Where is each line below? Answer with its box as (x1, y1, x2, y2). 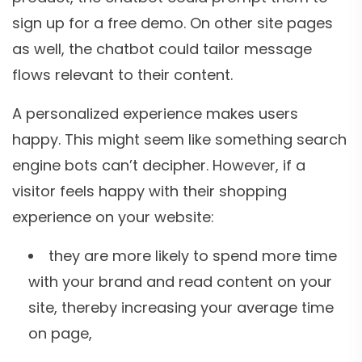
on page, (28, 322, 92, 343)
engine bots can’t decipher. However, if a (12, 154, 305, 175)
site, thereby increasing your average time (28, 297, 334, 318)
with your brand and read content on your (28, 271, 332, 292)
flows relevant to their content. (12, 64, 233, 85)
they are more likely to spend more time (48, 245, 337, 266)
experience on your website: (12, 206, 214, 227)
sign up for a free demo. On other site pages (12, 12, 333, 33)
